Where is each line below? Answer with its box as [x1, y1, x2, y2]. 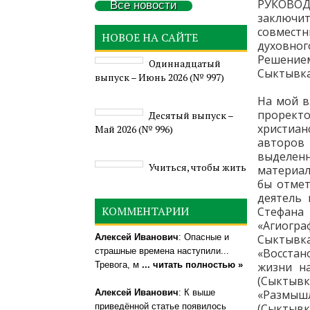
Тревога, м [95, 259, 142, 270]
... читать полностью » [142, 259, 243, 270]
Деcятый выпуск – [149, 109, 233, 122]
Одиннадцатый [149, 57, 221, 70]
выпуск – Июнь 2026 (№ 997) [95, 71, 224, 84]
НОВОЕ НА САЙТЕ [102, 30, 198, 45]
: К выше [179, 287, 215, 298]
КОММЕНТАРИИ [102, 203, 189, 219]
